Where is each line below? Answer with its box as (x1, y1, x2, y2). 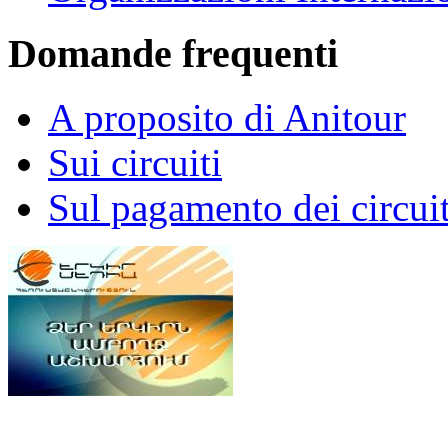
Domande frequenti (8, 30, 338, 76)
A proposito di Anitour (48, 96, 406, 140)
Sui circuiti (48, 141, 222, 185)
